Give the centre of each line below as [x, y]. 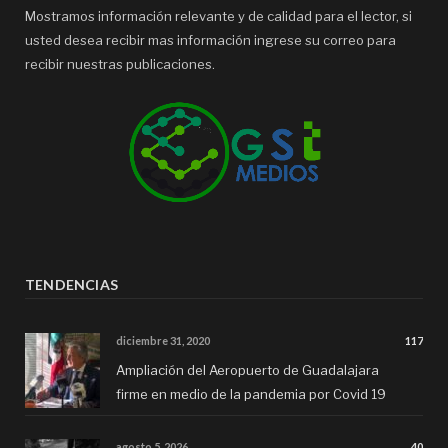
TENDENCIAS [72, 284]
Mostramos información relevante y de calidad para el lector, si [218, 15]
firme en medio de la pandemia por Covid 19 [251, 393]
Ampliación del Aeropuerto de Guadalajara [247, 369]
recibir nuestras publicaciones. [120, 63]
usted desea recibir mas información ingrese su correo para [210, 39]
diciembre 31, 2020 [163, 340]
